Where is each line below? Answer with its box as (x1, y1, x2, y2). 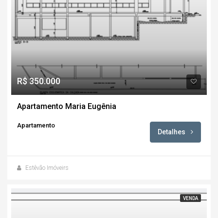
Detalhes (158, 128, 187, 136)
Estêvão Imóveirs (25, 164, 69, 172)
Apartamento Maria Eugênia (17, 102, 116, 111)
